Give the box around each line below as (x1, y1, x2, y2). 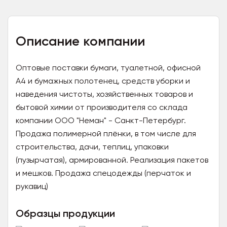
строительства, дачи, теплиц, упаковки (16, 142, 169, 152)
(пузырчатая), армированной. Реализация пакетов (16, 155, 208, 165)
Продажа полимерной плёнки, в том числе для (16, 129, 196, 138)
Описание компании (16, 33, 145, 49)
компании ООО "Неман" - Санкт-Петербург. (16, 116, 186, 125)
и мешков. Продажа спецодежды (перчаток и (16, 168, 191, 178)
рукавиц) (16, 181, 48, 191)
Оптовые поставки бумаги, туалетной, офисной (16, 63, 201, 72)
